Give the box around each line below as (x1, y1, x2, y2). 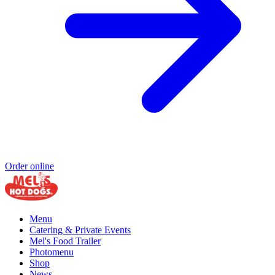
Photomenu (29, 247, 74, 258)
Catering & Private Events (29, 225, 131, 236)
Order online (5, 161, 54, 172)
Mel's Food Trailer (29, 236, 101, 247)
